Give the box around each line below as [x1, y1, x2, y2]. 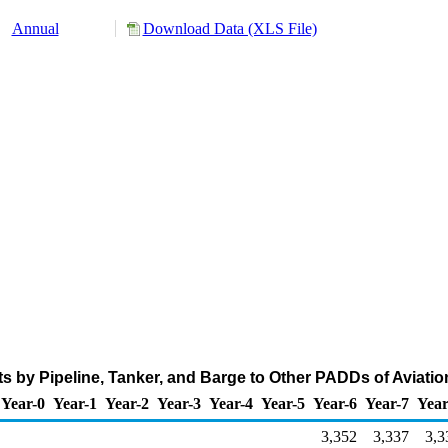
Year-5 [261, 395, 305, 412]
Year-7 [365, 395, 409, 412]
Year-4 [209, 395, 253, 412]
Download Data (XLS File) [142, 20, 317, 37]
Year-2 [105, 395, 149, 412]
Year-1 [53, 395, 97, 412]
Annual [11, 20, 59, 37]
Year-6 [313, 395, 357, 412]
